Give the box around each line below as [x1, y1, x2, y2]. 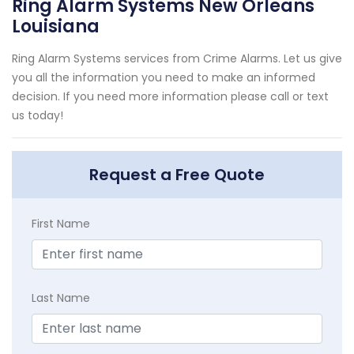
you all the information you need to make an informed [12, 69, 315, 85]
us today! [12, 107, 63, 123]
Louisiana [12, 13, 100, 39]
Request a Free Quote [89, 163, 265, 186]
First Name [32, 215, 90, 232]
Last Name [32, 289, 90, 306]
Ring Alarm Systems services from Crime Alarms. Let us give [12, 50, 342, 66]
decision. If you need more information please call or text [12, 88, 329, 104]
